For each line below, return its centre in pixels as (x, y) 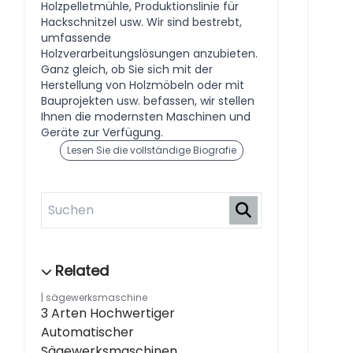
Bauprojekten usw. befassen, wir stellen (148, 101)
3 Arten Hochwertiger (108, 313)
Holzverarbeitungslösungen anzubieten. (149, 54)
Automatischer (87, 332)
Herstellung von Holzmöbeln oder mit (143, 85)
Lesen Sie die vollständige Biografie (151, 150)
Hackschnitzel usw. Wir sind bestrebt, (141, 22)
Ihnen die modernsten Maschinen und (146, 117)
